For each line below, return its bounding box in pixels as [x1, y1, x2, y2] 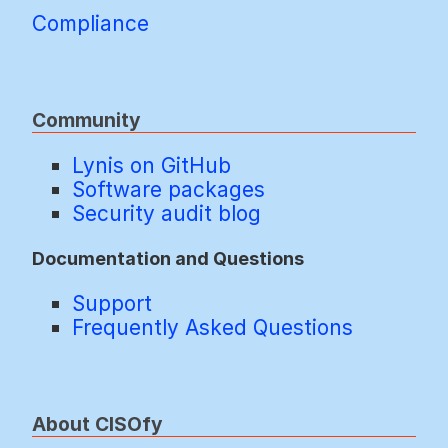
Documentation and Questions [32, 247, 304, 270]
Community [32, 107, 141, 132]
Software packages [72, 176, 265, 202]
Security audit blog [72, 200, 261, 226]
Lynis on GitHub [72, 152, 231, 178]
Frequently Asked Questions [72, 315, 353, 341]
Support [72, 291, 152, 317]
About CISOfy [32, 412, 163, 437]
